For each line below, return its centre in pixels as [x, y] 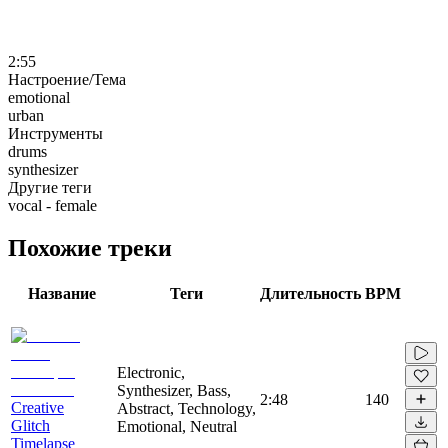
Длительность [310, 293]
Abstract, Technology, [186, 408]
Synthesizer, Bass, [174, 390]
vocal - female [52, 205]
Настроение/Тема [67, 79]
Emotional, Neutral [177, 426]
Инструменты [55, 133]
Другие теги [50, 187]
